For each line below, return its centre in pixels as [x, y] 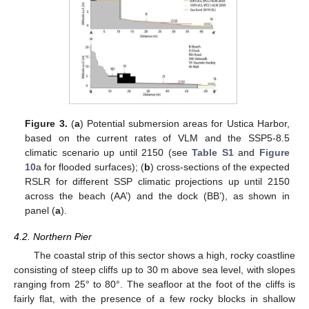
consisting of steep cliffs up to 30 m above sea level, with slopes [154, 269]
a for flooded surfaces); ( [90, 167]
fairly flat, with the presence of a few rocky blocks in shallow [154, 298]
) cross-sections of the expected [220, 167]
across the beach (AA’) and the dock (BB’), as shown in [157, 196]
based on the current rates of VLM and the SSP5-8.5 [157, 138]
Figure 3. [46, 123]
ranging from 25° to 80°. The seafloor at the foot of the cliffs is [154, 284]
